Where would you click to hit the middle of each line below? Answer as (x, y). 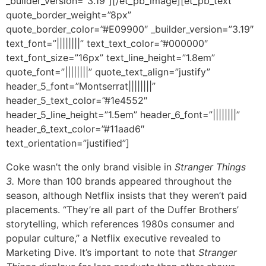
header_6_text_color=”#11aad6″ (75, 129)
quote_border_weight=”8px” (69, 15)
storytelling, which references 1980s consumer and (120, 224)
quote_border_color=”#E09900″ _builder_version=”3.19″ (130, 29)
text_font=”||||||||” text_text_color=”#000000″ (107, 44)
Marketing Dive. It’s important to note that (102, 253)
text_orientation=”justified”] (68, 143)
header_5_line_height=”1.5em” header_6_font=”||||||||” (123, 115)
